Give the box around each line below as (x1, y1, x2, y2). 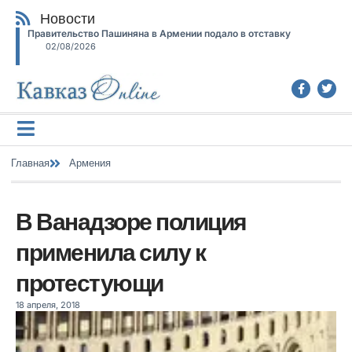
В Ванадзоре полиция (16, 207, 247, 236)
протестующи (16, 268, 163, 298)
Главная (11, 156, 49, 170)
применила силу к (16, 237, 205, 267)
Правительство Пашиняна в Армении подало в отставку (27, 27, 291, 39)
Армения (69, 156, 111, 170)
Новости (40, 9, 96, 27)
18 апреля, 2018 (16, 299, 80, 310)
